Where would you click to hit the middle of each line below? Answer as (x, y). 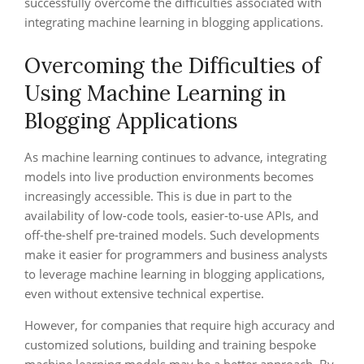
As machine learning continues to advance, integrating (175, 157)
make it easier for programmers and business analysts (176, 254)
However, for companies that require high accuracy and (180, 325)
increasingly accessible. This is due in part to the (158, 196)
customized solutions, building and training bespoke (170, 344)
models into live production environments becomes (169, 176)
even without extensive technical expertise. (144, 293)
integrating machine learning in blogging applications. (174, 22)
